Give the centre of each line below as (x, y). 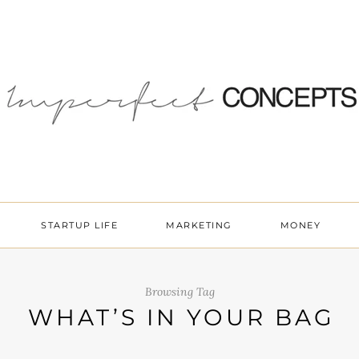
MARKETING (199, 225)
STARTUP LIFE (80, 225)
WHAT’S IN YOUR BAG (181, 317)
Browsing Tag (179, 292)
